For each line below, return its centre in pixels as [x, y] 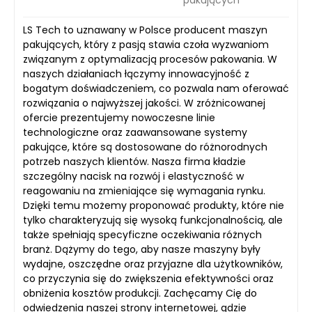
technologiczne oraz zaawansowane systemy [135, 133]
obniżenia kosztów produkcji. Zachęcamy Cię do [140, 294]
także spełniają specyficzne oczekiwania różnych [142, 235]
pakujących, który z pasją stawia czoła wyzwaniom [146, 45]
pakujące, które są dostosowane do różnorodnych [145, 147]
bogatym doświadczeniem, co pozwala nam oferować [156, 89]
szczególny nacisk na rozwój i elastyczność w [133, 177]
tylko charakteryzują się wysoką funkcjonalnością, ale [153, 220]
